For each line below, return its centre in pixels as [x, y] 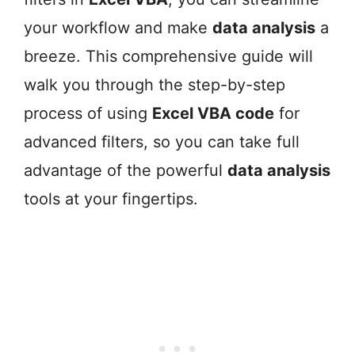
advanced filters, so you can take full [162, 142]
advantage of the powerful [126, 171]
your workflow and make [118, 28]
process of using [88, 114]
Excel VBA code [213, 114]
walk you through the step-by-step [155, 85]
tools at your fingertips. [111, 199]
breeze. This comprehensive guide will [168, 57]
